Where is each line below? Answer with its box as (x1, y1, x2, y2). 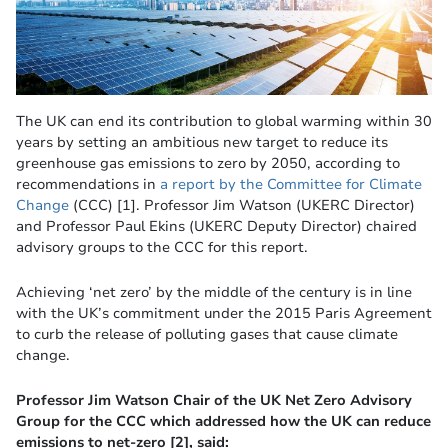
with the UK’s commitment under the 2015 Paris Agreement (16, 303, 432, 324)
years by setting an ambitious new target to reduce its (16, 132, 388, 153)
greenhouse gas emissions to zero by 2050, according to (16, 153, 400, 174)
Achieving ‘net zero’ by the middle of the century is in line (16, 282, 412, 303)
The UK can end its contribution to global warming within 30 (16, 111, 432, 132)
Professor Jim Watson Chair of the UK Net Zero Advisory (16, 390, 412, 411)
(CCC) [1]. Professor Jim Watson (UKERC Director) (69, 195, 415, 216)
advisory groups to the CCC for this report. (16, 237, 308, 258)
